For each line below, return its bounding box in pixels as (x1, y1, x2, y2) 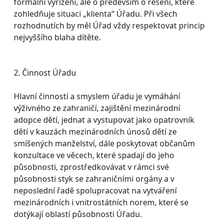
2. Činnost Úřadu (14, 67, 76, 78)
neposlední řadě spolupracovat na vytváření (14, 185, 177, 196)
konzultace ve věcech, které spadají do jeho (14, 149, 174, 161)
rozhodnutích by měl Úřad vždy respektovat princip (14, 20, 205, 31)
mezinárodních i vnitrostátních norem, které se (14, 196, 189, 208)
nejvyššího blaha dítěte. (14, 31, 101, 43)
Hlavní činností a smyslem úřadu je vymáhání (14, 90, 180, 102)
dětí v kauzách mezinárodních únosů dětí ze (14, 126, 177, 137)
